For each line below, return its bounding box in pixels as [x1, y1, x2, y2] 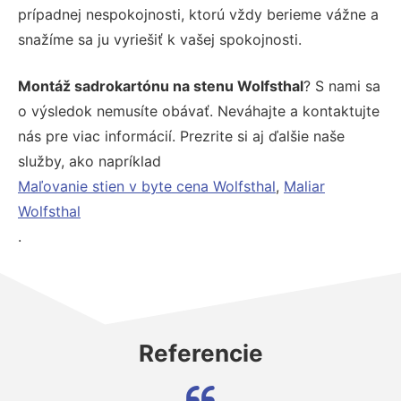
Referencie [138, 338, 263, 367]
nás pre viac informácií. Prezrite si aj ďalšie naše [18, 126, 345, 145]
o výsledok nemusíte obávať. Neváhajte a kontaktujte [18, 101, 380, 120]
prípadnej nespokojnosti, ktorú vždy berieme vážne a [18, 4, 379, 23]
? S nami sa [303, 76, 380, 95]
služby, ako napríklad [18, 151, 161, 170]
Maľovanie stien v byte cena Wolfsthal [18, 176, 276, 195]
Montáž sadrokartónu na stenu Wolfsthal [18, 76, 303, 95]
